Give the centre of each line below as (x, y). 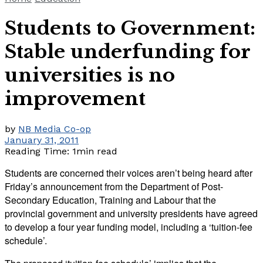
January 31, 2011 (42, 140)
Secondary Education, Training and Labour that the (110, 200)
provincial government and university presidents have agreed (131, 213)
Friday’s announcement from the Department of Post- (114, 186)
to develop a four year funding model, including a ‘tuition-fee (129, 227)
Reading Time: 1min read (61, 151)
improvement (75, 99)
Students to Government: (130, 28)
